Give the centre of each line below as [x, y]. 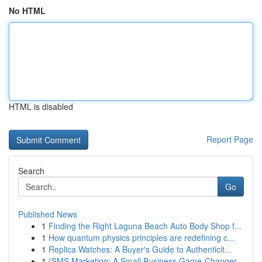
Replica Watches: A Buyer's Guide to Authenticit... [140, 249]
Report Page [230, 139]
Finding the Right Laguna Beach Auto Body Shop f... [145, 226]
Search [31, 171]
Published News [48, 214]
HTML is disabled [41, 106]
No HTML [27, 11]
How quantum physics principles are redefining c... [142, 237]
